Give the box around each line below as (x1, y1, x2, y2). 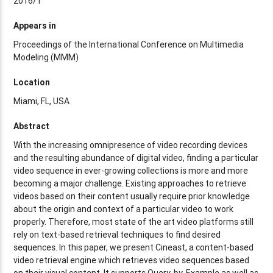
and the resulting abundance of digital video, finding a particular (13, 152, 259, 163)
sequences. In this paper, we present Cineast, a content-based (13, 241, 254, 253)
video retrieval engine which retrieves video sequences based (13, 254, 250, 266)
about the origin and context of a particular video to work (13, 203, 234, 214)
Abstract (13, 120, 50, 132)
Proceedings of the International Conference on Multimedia (13, 38, 244, 50)
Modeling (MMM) (13, 51, 79, 63)
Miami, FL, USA (13, 95, 70, 107)
